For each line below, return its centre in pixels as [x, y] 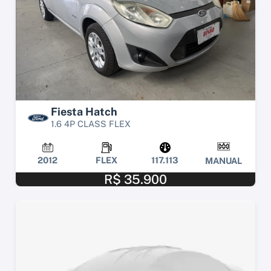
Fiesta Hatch [84, 111]
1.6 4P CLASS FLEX [91, 123]
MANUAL [224, 161]
